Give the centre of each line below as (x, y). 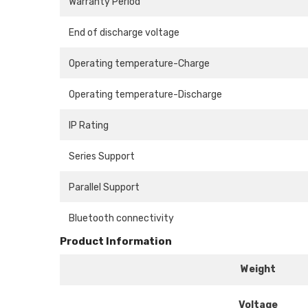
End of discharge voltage (124, 33)
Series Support (102, 157)
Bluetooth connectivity (121, 219)
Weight (258, 269)
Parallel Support (104, 188)
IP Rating (89, 126)
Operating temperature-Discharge (145, 95)
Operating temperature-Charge (139, 64)
